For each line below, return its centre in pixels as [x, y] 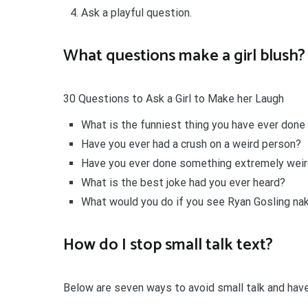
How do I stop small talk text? [168, 245]
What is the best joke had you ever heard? [183, 182]
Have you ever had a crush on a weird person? [191, 144]
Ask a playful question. [136, 13]
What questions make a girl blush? [184, 56]
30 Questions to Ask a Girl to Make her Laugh [174, 98]
